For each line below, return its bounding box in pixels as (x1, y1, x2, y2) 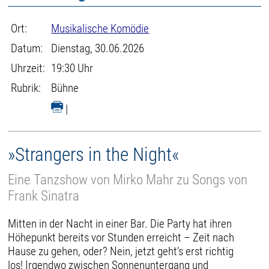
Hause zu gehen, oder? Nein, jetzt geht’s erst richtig (8, 244, 234, 258)
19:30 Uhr (51, 61, 94, 75)
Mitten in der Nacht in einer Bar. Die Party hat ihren (8, 216, 232, 231)
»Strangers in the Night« (8, 144, 180, 166)
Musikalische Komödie (51, 22, 150, 35)
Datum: (11, 41, 43, 55)
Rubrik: (11, 81, 41, 95)
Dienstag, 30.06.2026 (51, 41, 145, 55)
